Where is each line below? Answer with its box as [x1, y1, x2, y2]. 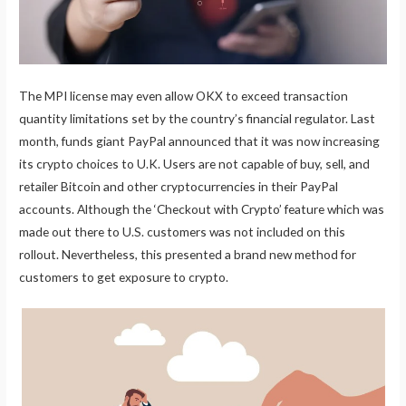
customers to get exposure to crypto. [19, 269, 229, 285]
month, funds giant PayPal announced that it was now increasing [19, 133, 381, 150]
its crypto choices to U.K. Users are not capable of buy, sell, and [19, 156, 371, 172]
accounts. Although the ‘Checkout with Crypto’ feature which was [19, 201, 385, 217]
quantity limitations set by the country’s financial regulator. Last [19, 111, 376, 127]
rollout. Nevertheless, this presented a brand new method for [19, 246, 357, 263]
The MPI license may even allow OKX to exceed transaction [19, 88, 349, 104]
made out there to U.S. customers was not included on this [19, 224, 346, 240]
